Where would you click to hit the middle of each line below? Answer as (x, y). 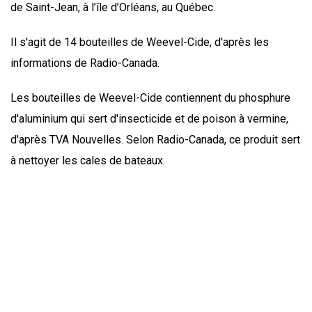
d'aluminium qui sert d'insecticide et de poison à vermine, (149, 119)
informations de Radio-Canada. (85, 63)
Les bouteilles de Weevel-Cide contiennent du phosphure (150, 98)
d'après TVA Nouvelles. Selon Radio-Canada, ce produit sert (155, 140)
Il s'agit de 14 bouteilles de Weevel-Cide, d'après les (140, 42)
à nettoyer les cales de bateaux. (88, 161)
